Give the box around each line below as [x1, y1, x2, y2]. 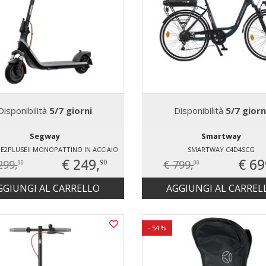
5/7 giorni [49, 104, 93, 117]
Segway [30, 131, 61, 142]
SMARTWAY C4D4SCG [187, 145, 255, 154]
